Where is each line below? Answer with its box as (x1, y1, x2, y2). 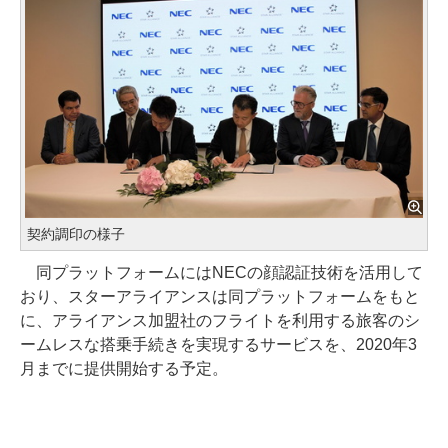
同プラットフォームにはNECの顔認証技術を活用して (20, 264, 423, 282)
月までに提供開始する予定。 (20, 360, 228, 378)
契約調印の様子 (27, 226, 125, 243)
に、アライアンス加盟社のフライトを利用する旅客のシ (20, 312, 420, 330)
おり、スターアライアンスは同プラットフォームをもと (20, 288, 420, 306)
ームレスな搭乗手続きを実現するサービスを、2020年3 (20, 336, 417, 354)
